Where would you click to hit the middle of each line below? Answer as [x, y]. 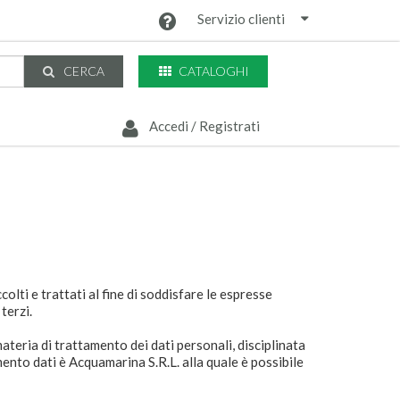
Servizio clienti [240, 19]
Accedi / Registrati [203, 126]
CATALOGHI [212, 71]
